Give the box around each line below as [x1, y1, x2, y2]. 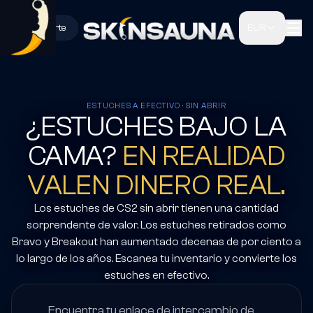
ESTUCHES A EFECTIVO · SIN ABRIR [87, 101, 226, 110]
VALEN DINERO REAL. [27, 169, 286, 201]
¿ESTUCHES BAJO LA [26, 110, 287, 143]
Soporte [31, 22, 66, 34]
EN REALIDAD [122, 140, 286, 172]
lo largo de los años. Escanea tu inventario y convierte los [16, 252, 297, 265]
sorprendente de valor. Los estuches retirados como [27, 219, 286, 231]
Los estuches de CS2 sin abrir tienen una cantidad [34, 202, 279, 214]
